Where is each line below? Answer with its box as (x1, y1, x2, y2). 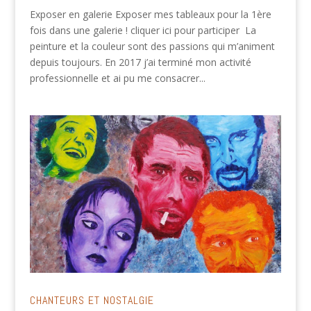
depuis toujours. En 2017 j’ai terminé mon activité (29, 55, 251, 69)
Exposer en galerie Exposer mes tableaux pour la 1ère (29, 7, 271, 21)
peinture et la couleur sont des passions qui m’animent (29, 39, 275, 53)
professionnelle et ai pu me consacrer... (29, 71, 205, 85)
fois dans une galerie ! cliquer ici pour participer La (29, 23, 256, 37)
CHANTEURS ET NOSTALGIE (29, 292, 154, 308)
